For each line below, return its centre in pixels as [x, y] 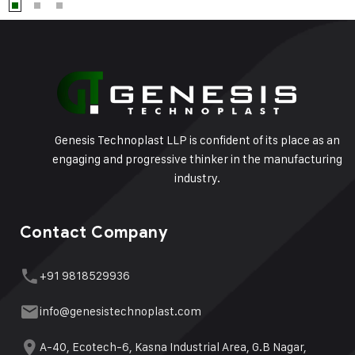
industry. [197, 178]
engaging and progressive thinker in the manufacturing [197, 159]
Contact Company [94, 233]
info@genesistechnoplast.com [120, 311]
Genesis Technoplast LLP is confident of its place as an [197, 140]
